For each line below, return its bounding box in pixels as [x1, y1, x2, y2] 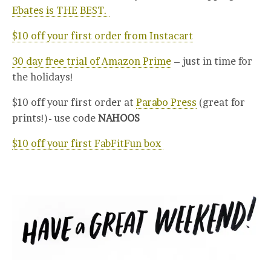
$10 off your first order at [12, 96, 136, 108]
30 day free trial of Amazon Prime [12, 54, 171, 67]
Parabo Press [136, 96, 197, 108]
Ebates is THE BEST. [12, 4, 109, 16]
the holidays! [12, 70, 74, 83]
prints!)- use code [12, 111, 98, 124]
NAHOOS [98, 111, 140, 124]
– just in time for [171, 54, 252, 67]
